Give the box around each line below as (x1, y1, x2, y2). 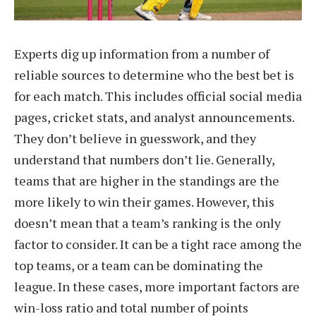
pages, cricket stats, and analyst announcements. (14, 109, 294, 126)
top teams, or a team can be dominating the (14, 257, 263, 274)
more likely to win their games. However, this (14, 193, 274, 211)
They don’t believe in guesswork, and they (14, 130, 256, 147)
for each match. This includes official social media (14, 87, 302, 105)
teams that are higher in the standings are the (14, 172, 279, 190)
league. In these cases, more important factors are (14, 278, 300, 296)
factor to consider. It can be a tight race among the (14, 236, 302, 253)
